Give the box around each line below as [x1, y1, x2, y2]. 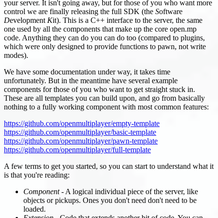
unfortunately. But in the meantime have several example [4, 76, 178, 85]
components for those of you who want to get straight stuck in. [4, 85, 195, 93]
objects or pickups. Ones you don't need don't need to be [23, 196, 197, 204]
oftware [159, 7, 182, 16]
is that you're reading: [4, 170, 70, 179]
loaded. [23, 204, 46, 213]
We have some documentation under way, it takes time [4, 67, 170, 76]
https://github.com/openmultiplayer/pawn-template [4, 136, 158, 145]
